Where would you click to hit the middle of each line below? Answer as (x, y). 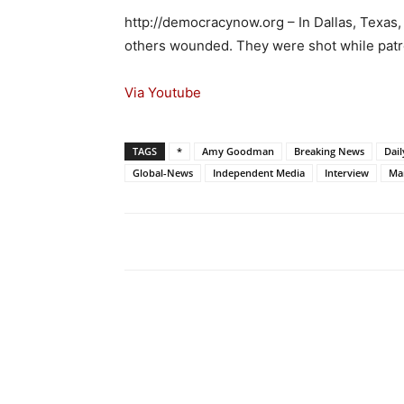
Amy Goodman (238, 151)
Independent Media (259, 172)
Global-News (163, 172)
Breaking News (329, 151)
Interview (347, 172)
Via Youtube (163, 92)
